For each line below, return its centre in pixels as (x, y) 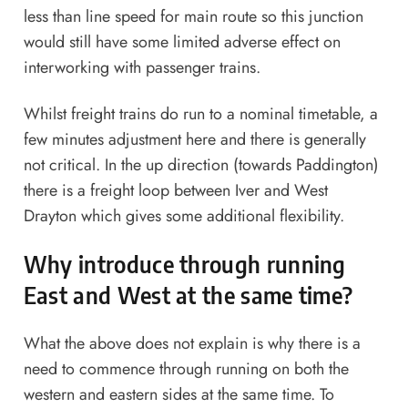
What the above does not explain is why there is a (192, 343)
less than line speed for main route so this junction (193, 17)
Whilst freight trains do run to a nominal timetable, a (200, 113)
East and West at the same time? (188, 295)
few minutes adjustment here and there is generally (194, 139)
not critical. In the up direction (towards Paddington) (201, 164)
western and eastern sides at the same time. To (178, 394)
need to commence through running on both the (186, 368)
